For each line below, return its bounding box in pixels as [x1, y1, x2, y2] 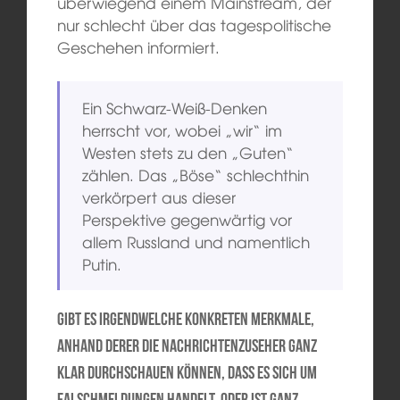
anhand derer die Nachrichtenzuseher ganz [56, 335, 317, 355]
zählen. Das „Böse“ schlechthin [82, 162, 310, 186]
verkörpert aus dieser [82, 185, 237, 208]
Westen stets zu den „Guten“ [82, 140, 295, 163]
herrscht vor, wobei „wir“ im [82, 118, 283, 141]
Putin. [82, 252, 122, 275]
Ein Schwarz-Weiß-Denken [82, 96, 268, 119]
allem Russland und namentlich [82, 229, 311, 253]
